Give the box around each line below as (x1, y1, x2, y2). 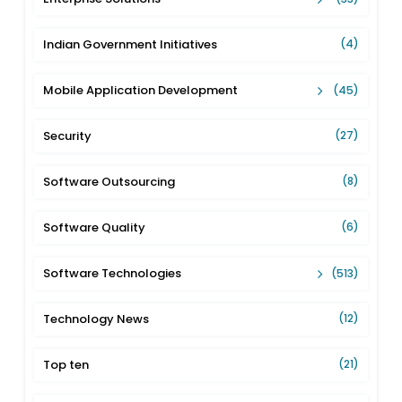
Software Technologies (43, 264, 182, 282)
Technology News (43, 310, 150, 328)
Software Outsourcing (43, 172, 176, 190)
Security (43, 127, 92, 144)
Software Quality (43, 218, 146, 236)
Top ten (43, 355, 90, 373)
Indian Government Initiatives (43, 35, 218, 53)
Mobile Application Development (43, 81, 239, 99)
